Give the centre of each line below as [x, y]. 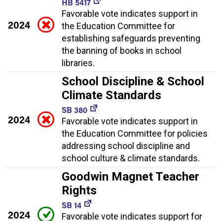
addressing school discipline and [126, 146]
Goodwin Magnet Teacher [130, 177]
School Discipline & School [133, 82]
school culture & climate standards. [131, 158]
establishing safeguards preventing [131, 38]
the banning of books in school [122, 51]
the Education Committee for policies [135, 134]
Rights [79, 191]
